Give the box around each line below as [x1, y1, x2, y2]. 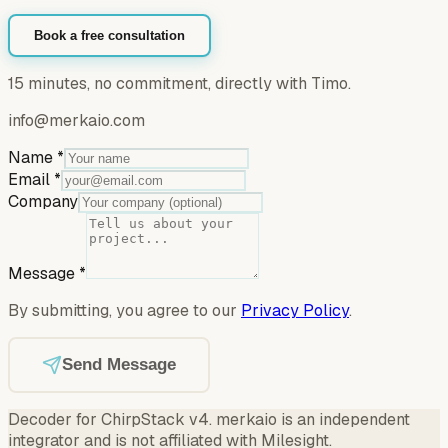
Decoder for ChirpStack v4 [8, 409, 209, 431]
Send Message [62, 355, 176, 375]
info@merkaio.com [8, 110, 145, 132]
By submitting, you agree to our [8, 300, 241, 322]
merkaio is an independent [216, 409, 410, 431]
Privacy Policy [241, 300, 349, 322]
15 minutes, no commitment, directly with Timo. [8, 73, 351, 95]
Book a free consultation [34, 28, 185, 44]
